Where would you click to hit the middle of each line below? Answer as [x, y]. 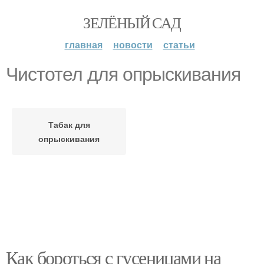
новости [133, 44]
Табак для [69, 124]
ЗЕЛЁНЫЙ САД [132, 22]
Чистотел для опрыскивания [123, 74]
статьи [179, 44]
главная [83, 44]
